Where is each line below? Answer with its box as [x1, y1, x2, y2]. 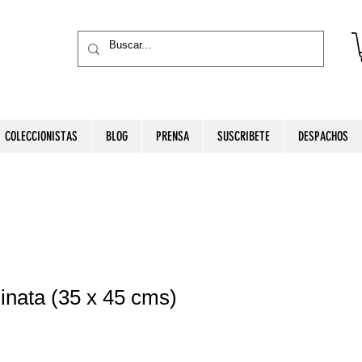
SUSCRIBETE [217, 128, 270, 144]
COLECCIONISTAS [5, 128, 78, 144]
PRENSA [156, 128, 189, 144]
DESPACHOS [298, 128, 348, 144]
